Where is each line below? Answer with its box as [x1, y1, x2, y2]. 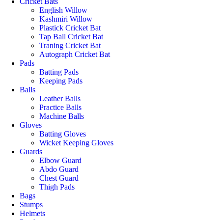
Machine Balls [39, 112, 84, 120]
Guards [20, 147, 42, 156]
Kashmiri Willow [39, 15, 92, 23]
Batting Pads [39, 68, 79, 76]
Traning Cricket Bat [39, 41, 101, 50]
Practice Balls [39, 103, 82, 111]
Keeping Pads [39, 77, 82, 85]
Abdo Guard [39, 165, 79, 173]
